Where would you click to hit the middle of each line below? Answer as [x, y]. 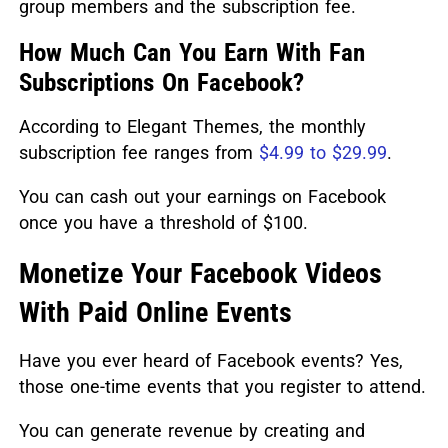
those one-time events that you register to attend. [222, 387]
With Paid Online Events [155, 313]
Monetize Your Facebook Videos [200, 274]
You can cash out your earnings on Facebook [202, 197]
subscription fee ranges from [138, 153]
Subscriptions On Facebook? [161, 83]
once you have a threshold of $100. [163, 223]
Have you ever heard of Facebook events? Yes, [210, 361]
